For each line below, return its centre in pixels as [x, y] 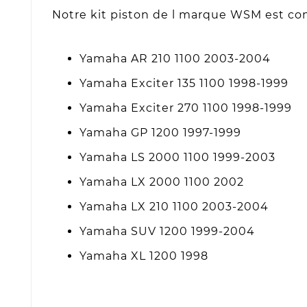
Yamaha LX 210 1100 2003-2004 [174, 206]
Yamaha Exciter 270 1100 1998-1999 [186, 108]
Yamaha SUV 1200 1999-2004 [167, 231]
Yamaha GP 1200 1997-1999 [160, 132]
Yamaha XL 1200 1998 [144, 256]
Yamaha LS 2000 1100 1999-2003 [177, 157]
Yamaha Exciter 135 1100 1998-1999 [184, 83]
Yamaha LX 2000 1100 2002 [165, 182]
